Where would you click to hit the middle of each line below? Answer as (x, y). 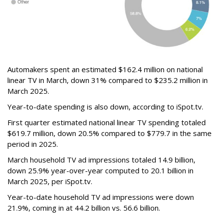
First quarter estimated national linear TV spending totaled (107, 123)
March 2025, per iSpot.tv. (51, 181)
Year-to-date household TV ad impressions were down (101, 197)
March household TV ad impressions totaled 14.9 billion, (101, 160)
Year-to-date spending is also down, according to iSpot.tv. (106, 107)
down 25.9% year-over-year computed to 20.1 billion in (100, 171)
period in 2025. (33, 144)
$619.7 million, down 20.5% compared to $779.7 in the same (110, 133)
